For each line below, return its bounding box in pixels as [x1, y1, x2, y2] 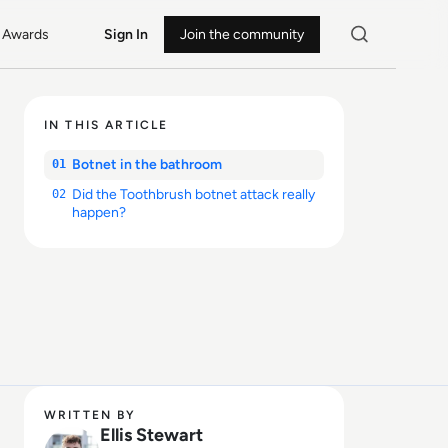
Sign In [103, 25, 148, 43]
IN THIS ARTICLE [44, 118, 169, 132]
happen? [72, 204, 126, 221]
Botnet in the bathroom [72, 156, 225, 173]
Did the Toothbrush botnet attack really [72, 186, 315, 203]
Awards [2, 25, 50, 43]
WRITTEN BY [44, 408, 137, 422]
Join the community [179, 25, 304, 43]
